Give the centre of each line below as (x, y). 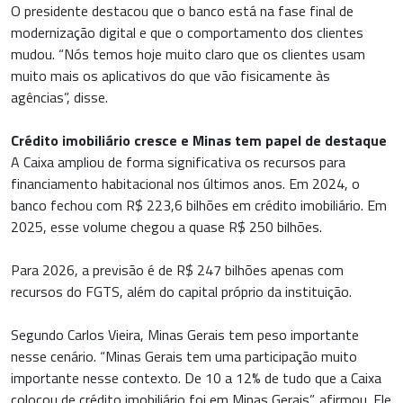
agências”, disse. (59, 98)
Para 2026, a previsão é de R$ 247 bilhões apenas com (177, 270)
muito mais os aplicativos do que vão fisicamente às (170, 76)
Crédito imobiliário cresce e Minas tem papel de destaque (199, 141)
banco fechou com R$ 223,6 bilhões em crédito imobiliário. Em (199, 206)
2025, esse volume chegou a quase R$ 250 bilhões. (166, 227)
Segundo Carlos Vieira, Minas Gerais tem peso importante (185, 335)
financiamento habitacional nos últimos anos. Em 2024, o (185, 184)
